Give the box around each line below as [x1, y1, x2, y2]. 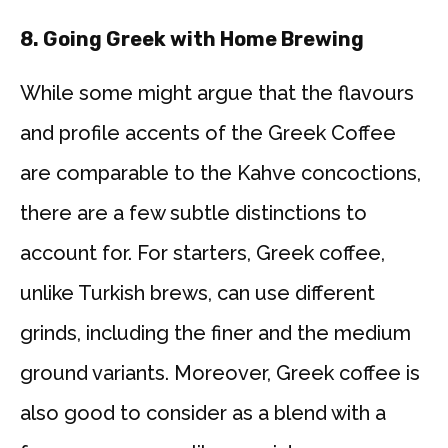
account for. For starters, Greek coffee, [20, 241, 385, 266]
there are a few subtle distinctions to [20, 201, 367, 226]
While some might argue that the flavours [20, 81, 414, 106]
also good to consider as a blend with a [20, 401, 386, 426]
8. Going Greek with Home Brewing [20, 27, 364, 52]
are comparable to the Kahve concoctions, [20, 161, 421, 186]
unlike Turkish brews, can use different [20, 281, 375, 306]
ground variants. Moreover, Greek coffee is [20, 361, 420, 386]
